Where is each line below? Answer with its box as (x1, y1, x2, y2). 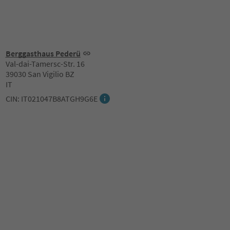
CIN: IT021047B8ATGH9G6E (5, 93, 98, 104)
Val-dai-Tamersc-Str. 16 (5, 59, 85, 69)
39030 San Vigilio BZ (5, 69, 74, 79)
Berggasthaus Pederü (5, 48, 81, 59)
